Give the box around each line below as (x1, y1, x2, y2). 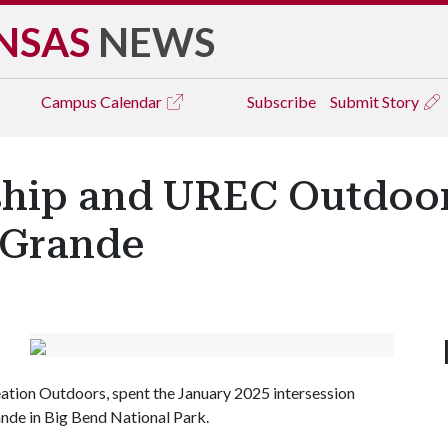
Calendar (100, 92, 165, 111)
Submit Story (330, 92, 422, 111)
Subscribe (247, 92, 316, 111)
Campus (41, 92, 100, 111)
